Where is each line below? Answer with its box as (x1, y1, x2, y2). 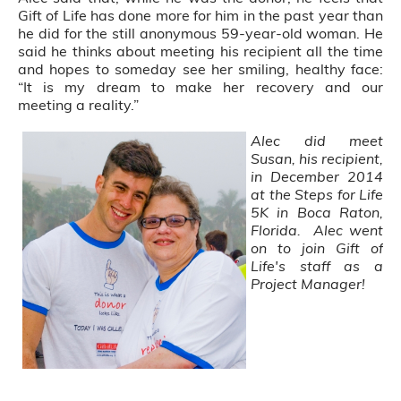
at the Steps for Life (251, 185, 383, 203)
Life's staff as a (251, 257, 383, 275)
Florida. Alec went (251, 221, 383, 239)
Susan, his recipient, (251, 149, 383, 167)
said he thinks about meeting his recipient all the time (18, 42, 383, 60)
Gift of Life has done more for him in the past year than (18, 6, 383, 24)
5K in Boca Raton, (251, 203, 383, 221)
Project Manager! (251, 275, 369, 293)
